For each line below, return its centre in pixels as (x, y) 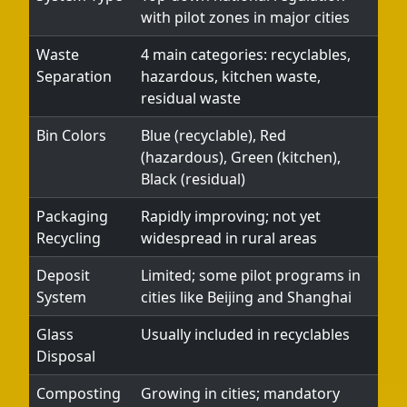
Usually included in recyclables (245, 334)
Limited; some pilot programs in (251, 275)
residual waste (191, 98)
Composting (79, 393)
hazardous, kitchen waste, (231, 76)
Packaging (72, 216)
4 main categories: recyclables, (246, 55)
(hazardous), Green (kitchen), (241, 157)
